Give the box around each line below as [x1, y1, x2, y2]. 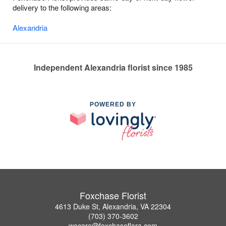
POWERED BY [90, 101, 136, 108]
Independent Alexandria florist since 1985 [33, 62, 193, 74]
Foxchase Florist [80, 189, 146, 202]
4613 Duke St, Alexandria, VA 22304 [55, 201, 171, 212]
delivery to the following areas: [13, 2, 111, 13]
